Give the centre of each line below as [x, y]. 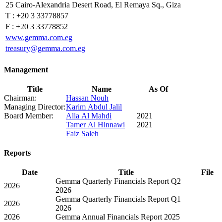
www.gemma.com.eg [39, 38]
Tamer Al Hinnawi [95, 124]
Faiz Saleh [82, 133]
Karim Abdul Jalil [94, 107]
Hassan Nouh [87, 98]
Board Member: [29, 115]
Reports [17, 153]
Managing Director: [35, 107]
